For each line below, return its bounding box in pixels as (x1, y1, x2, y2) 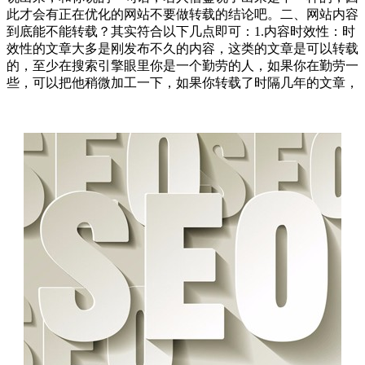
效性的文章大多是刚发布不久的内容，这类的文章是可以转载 (7, 41, 358, 55)
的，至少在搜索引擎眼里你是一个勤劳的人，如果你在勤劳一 (7, 58, 358, 73)
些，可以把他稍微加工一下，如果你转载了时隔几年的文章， (7, 75, 358, 90)
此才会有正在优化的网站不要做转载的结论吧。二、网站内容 (7, 7, 358, 21)
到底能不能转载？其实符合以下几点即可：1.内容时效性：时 (7, 24, 355, 38)
